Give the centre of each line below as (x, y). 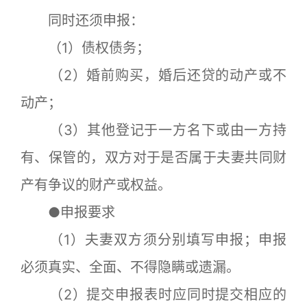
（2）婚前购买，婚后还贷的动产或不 (153, 75)
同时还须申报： (82, 21)
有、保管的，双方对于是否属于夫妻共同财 (153, 158)
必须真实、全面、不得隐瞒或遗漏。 (130, 267)
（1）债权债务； (85, 48)
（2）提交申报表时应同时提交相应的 (153, 295)
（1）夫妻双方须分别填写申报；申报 (153, 240)
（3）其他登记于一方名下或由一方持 (153, 130)
